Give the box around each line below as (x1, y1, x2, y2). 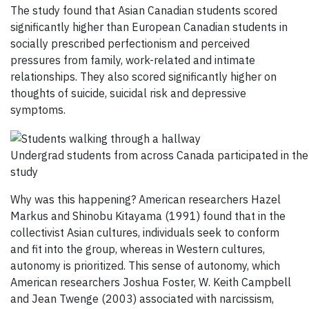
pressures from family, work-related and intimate (10, 52, 255, 67)
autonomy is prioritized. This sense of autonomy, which (10, 258, 280, 272)
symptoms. (10, 102, 66, 117)
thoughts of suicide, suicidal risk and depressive (10, 86, 246, 100)
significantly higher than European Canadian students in (10, 19, 288, 34)
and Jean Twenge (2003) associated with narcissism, (10, 291, 274, 306)
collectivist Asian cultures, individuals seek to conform (10, 225, 279, 239)
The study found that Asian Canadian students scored (10, 3, 277, 17)
